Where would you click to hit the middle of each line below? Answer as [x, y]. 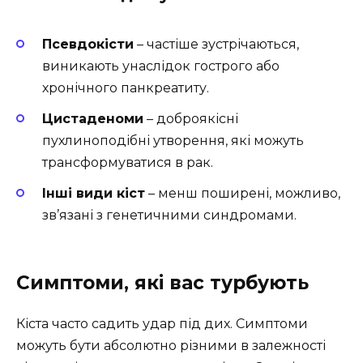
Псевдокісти [88, 44]
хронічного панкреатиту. [126, 88]
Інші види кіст [94, 194]
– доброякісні [191, 118]
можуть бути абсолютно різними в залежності [171, 346]
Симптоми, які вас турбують [162, 283]
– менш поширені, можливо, [243, 194]
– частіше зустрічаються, [216, 44]
